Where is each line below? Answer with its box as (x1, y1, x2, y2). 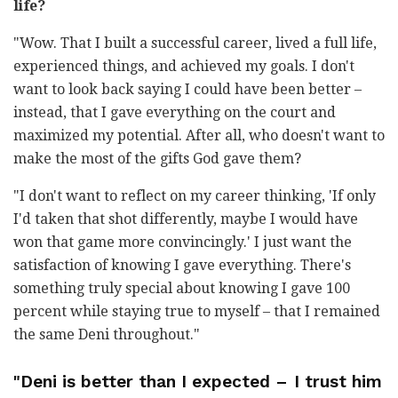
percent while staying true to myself (13, 303, 263, 321)
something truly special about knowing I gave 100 (13, 280, 350, 298)
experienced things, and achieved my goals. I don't (13, 58, 354, 76)
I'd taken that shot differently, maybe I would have (13, 211, 358, 228)
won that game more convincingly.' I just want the (13, 234, 352, 251)
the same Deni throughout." (13, 326, 200, 344)
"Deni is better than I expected (13, 370, 275, 392)
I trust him (294, 370, 382, 392)
